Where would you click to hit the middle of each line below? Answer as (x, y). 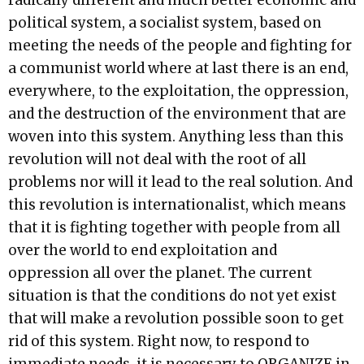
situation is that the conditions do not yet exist (172, 296)
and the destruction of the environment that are (177, 114)
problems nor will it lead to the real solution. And (180, 182)
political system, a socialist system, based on (165, 23)
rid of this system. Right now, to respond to (159, 342)
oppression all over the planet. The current (160, 273)
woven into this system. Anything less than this (176, 137)
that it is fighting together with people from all (174, 228)
